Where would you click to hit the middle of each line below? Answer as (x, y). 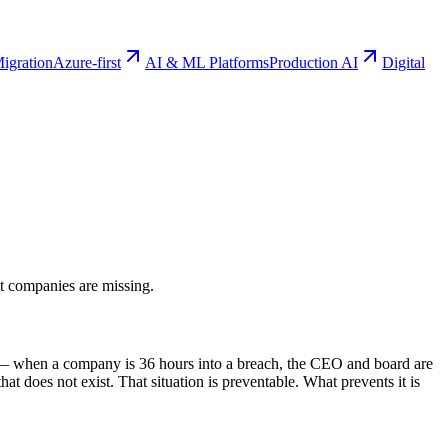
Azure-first (87, 62)
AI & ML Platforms (207, 62)
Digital (403, 62)
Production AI (313, 62)
